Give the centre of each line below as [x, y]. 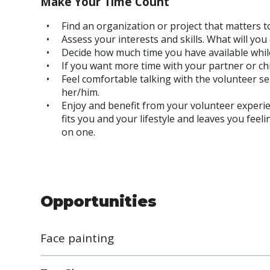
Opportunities [99, 201]
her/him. [82, 92]
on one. [78, 132]
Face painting [80, 238]
